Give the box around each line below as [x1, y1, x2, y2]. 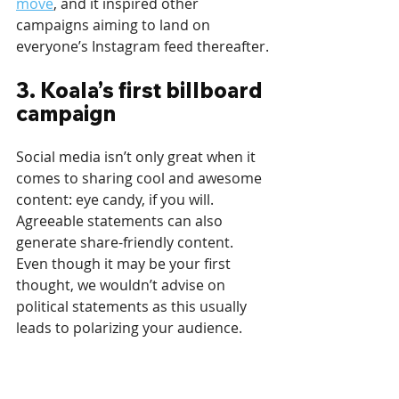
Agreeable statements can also [16, 211, 226, 232]
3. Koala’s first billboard [16, 77, 267, 104]
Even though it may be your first [16, 254, 234, 274]
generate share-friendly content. [16, 232, 237, 253]
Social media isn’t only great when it [16, 147, 259, 167]
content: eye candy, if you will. [16, 190, 217, 210]
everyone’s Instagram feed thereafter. [16, 37, 269, 57]
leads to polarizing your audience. [16, 318, 242, 338]
